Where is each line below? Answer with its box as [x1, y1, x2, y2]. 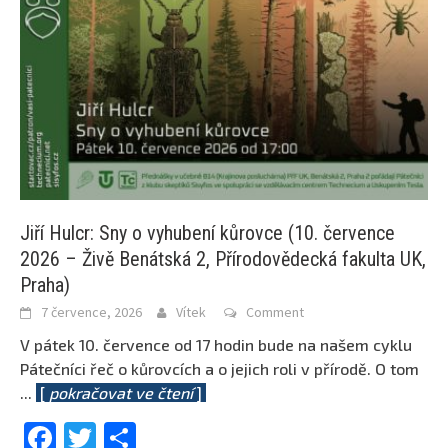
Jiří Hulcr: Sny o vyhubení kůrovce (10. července [20, 221, 395, 246]
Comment [246, 303, 304, 322]
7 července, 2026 [41, 303, 142, 322]
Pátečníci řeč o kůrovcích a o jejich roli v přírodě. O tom [20, 359, 419, 379]
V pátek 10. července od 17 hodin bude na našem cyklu [20, 335, 412, 355]
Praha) [20, 273, 70, 298]
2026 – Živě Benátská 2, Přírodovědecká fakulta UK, [20, 247, 426, 272]
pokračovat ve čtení [49, 383, 193, 403]
